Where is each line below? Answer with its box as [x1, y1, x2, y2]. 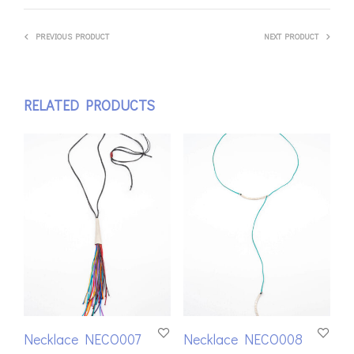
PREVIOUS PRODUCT [36, 31, 109, 42]
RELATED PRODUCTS [24, 95, 155, 115]
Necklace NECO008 [183, 330, 303, 349]
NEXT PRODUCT [264, 31, 318, 42]
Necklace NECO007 [24, 330, 141, 349]
